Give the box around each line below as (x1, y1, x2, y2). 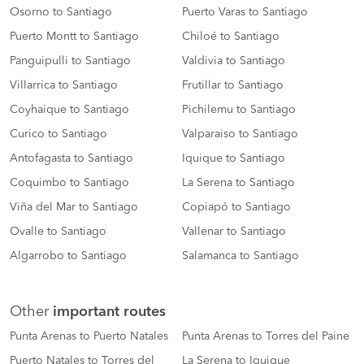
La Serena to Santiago (182, 177, 295, 189)
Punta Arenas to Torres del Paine (182, 331, 349, 343)
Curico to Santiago (10, 128, 107, 141)
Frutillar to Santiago (182, 80, 284, 92)
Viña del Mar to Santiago (10, 201, 138, 214)
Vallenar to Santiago (182, 226, 286, 238)
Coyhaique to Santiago (10, 104, 129, 116)
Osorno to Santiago (10, 6, 112, 19)
